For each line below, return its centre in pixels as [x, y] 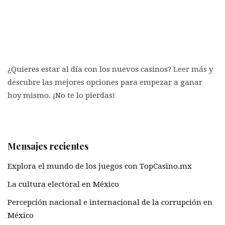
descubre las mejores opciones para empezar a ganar [105, 83]
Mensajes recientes [48, 146]
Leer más [190, 70]
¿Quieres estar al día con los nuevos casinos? [90, 70]
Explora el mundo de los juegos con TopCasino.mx [100, 166]
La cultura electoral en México [63, 184]
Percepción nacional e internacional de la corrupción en [110, 202]
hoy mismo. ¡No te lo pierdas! [61, 96]
